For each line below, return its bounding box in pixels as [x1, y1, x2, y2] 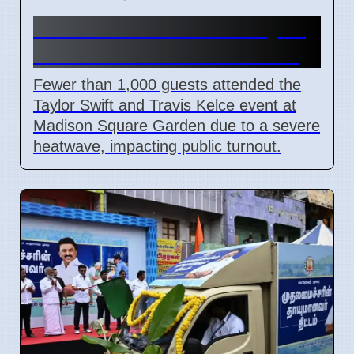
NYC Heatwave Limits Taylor [33, 16, 306, 40]
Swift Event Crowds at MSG [33, 42, 299, 66]
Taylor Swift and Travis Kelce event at [33, 96, 296, 114]
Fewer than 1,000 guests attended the [33, 75, 301, 93]
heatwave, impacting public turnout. [33, 137, 281, 155]
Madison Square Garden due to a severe [33, 116, 320, 134]
